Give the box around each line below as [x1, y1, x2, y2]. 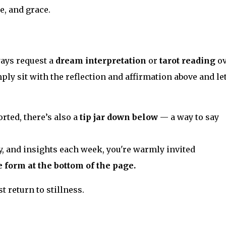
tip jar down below [79, 112, 158, 123]
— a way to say [159, 112, 219, 123]
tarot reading [159, 55, 215, 66]
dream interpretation [55, 55, 146, 66]
